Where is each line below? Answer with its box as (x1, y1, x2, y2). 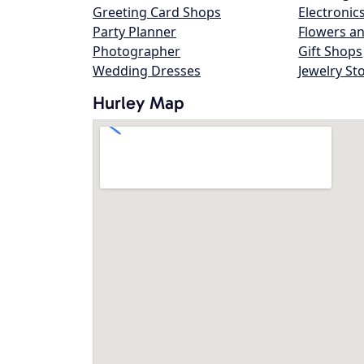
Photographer (93, 42, 180, 60)
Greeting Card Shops (93, 3, 221, 21)
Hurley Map (93, 92, 184, 114)
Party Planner (93, 23, 176, 41)
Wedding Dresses (93, 62, 201, 80)
